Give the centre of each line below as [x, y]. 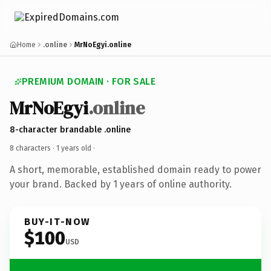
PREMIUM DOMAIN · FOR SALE [89, 81]
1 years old [74, 148]
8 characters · [33, 148]
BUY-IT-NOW [57, 221]
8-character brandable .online [70, 129]
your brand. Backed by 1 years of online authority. [121, 184]
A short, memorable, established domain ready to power [135, 169]
